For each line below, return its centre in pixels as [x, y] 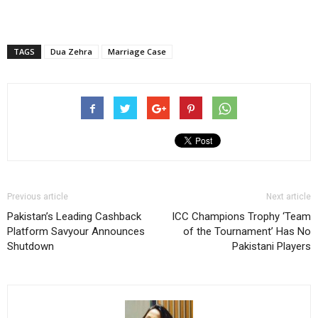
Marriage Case [137, 51]
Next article [289, 196]
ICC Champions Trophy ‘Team [241, 216]
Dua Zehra [71, 51]
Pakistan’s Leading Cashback [74, 216]
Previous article [38, 196]
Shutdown [31, 246]
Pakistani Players [272, 246]
